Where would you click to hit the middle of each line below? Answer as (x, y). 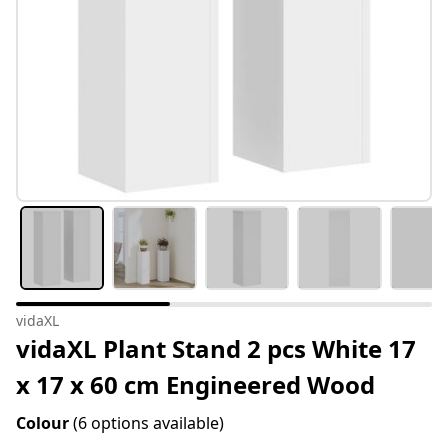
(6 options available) (148, 423)
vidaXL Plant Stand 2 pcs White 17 (216, 349)
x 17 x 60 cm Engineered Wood (195, 385)
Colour (44, 423)
